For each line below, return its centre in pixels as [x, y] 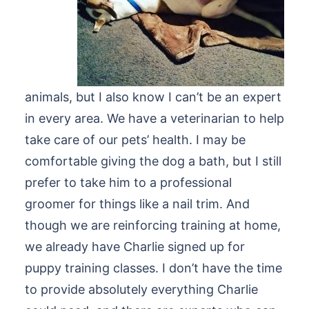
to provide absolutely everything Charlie [141, 289]
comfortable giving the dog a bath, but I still [153, 161]
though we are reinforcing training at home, [153, 225]
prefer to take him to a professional [128, 182]
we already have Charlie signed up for [135, 247]
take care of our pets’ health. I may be [135, 140]
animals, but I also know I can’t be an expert [153, 97]
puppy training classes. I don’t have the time [153, 268]
